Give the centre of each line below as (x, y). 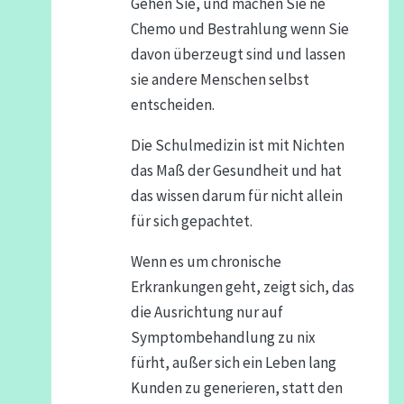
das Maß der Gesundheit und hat (236, 170)
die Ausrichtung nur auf (207, 312)
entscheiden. (172, 105)
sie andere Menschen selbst (220, 79)
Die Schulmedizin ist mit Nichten (237, 145)
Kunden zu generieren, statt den (236, 388)
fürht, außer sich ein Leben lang (233, 363)
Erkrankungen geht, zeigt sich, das (242, 287)
